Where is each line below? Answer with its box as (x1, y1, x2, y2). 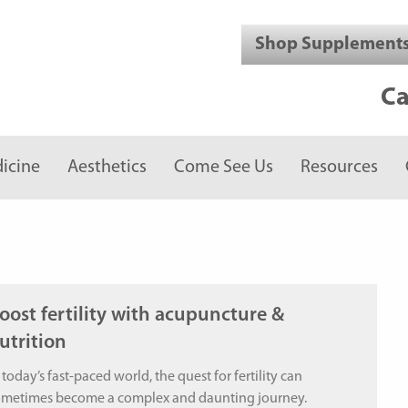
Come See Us (174, 158, 273, 177)
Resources (301, 158, 378, 177)
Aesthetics (67, 158, 147, 177)
